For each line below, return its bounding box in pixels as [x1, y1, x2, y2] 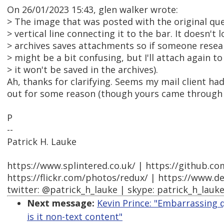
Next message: [27, 197, 94, 209]
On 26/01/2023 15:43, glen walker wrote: [7, 3, 178, 16]
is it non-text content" [27, 210, 122, 223]
